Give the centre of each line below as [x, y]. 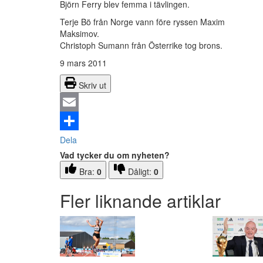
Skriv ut [92, 85]
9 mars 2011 [83, 63]
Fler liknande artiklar [140, 201]
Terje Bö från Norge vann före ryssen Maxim [142, 22]
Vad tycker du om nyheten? [115, 155]
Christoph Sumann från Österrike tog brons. [141, 45]
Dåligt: [141, 172]
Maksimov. [121, 34]
